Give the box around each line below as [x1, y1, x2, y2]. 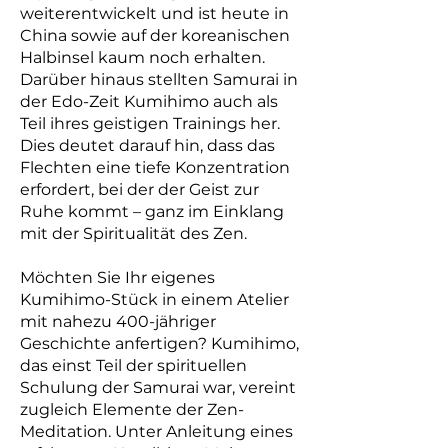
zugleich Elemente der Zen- [20, 400, 244, 419]
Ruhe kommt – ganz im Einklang [20, 202, 284, 221]
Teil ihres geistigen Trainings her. [20, 114, 280, 133]
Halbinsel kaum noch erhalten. [20, 48, 265, 67]
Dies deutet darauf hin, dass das [20, 136, 275, 155]
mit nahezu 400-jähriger [20, 312, 216, 331]
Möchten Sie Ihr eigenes [20, 268, 215, 287]
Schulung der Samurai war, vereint [20, 378, 296, 397]
